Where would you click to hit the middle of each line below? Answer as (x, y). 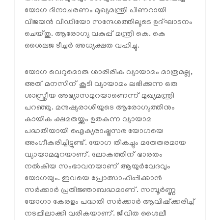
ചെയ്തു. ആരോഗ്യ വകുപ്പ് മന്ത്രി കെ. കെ (95, 35)
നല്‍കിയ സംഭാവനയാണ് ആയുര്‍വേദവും (97, 167)
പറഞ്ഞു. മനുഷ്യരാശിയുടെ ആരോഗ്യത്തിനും (100, 108)
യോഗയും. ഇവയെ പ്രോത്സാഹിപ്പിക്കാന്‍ (93, 179)
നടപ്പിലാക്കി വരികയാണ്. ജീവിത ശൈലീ (96, 214)
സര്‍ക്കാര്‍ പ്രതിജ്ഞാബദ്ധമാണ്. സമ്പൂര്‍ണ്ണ (100, 191)
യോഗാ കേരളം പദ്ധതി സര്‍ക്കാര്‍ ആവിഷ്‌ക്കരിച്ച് (110, 203)
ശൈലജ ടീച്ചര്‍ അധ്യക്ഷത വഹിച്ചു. (82, 46)
